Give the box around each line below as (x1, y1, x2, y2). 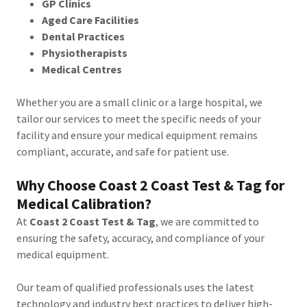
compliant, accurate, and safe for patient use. (16, 145, 229, 158)
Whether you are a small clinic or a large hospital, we (16, 95, 262, 109)
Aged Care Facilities (41, 13, 139, 27)
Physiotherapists (41, 46, 127, 60)
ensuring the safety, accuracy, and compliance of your (16, 231, 265, 245)
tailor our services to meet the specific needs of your (16, 112, 261, 125)
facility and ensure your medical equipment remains (16, 128, 258, 142)
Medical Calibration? (16, 194, 151, 213)
